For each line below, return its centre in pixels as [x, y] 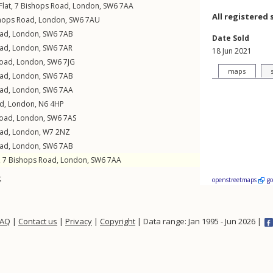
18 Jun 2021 [232, 51]
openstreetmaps [235, 180]
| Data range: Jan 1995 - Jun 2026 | [199, 221]
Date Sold [231, 38]
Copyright [118, 221]
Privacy [79, 221]
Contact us [38, 221]
